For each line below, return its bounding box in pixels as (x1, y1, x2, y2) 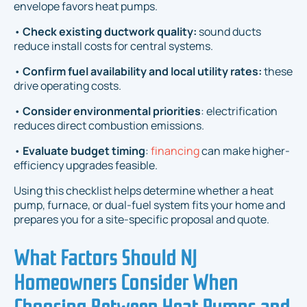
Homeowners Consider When (14, 265, 238, 295)
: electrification (201, 103, 278, 119)
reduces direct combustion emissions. (14, 117, 204, 133)
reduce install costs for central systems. (14, 38, 213, 53)
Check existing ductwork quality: (23, 23, 197, 39)
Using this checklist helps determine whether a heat (14, 182, 273, 198)
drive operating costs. (14, 77, 121, 93)
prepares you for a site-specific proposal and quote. (14, 211, 269, 227)
